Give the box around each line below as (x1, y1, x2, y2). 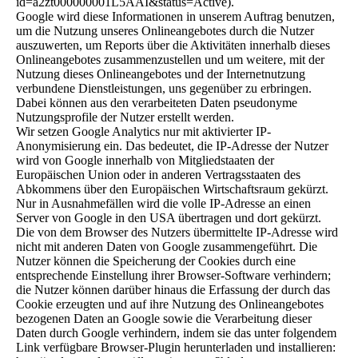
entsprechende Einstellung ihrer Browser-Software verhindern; (16, 268, 331, 282)
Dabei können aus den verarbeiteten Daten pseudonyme (16, 96, 297, 109)
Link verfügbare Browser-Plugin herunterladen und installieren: (16, 340, 336, 354)
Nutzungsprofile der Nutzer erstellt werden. (16, 110, 234, 124)
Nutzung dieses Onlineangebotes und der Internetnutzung (16, 67, 305, 81)
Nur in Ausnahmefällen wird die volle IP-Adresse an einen (16, 197, 311, 210)
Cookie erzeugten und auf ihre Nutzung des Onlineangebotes (16, 297, 324, 311)
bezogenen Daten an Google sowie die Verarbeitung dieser (16, 312, 312, 325)
